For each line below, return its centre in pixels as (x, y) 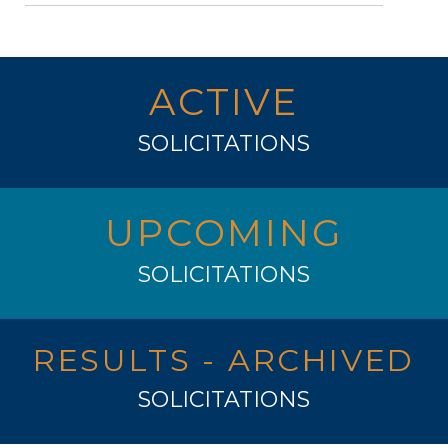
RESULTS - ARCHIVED (224, 360)
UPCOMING (224, 232)
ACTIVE (224, 101)
